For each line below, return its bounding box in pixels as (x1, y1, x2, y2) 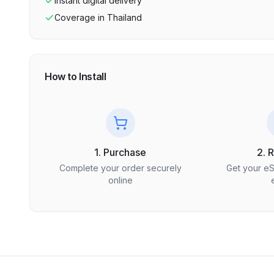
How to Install (45, 70, 106, 83)
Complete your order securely (59, 163, 182, 173)
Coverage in (54, 12, 105, 23)
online (108, 175, 133, 185)
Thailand (107, 12, 142, 23)
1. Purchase (94, 146, 147, 158)
